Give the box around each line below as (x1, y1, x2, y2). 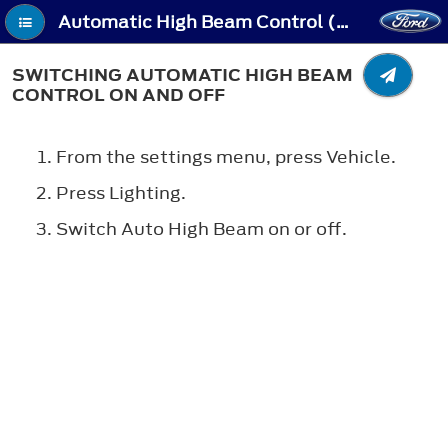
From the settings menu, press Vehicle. (56, 144, 396, 169)
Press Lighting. (56, 180, 186, 205)
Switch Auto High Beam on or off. (56, 216, 347, 241)
